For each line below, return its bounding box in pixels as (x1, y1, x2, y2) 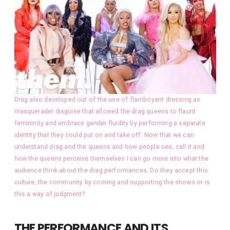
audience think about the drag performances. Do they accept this (14, 166, 208, 174)
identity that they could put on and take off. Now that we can (14, 131, 194, 139)
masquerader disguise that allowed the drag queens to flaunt (14, 107, 196, 115)
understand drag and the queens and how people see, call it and (14, 143, 204, 150)
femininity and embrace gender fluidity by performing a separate (14, 119, 205, 127)
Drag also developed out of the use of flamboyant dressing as (14, 95, 201, 103)
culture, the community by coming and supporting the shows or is (14, 178, 210, 186)
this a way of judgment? (14, 190, 85, 198)
